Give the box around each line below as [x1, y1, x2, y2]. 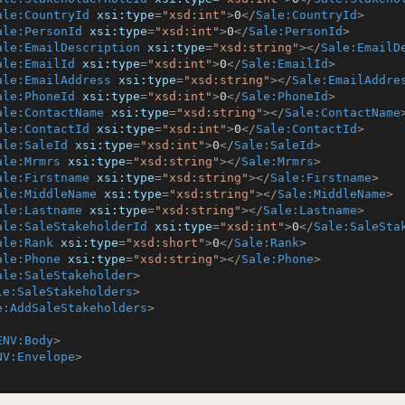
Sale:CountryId [256, 8, 357, 22]
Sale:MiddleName [278, 187, 386, 201]
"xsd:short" [126, 236, 205, 250]
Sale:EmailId [241, 57, 328, 71]
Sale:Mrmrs [241, 155, 314, 168]
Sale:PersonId [249, 24, 343, 38]
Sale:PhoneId [241, 89, 328, 103]
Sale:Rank [234, 236, 299, 250]
